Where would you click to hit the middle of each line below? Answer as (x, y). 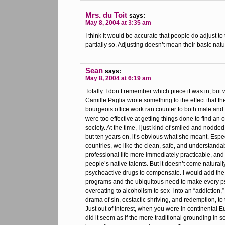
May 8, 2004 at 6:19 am (118, 78)
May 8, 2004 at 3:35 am (118, 23)
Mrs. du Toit (106, 15)
